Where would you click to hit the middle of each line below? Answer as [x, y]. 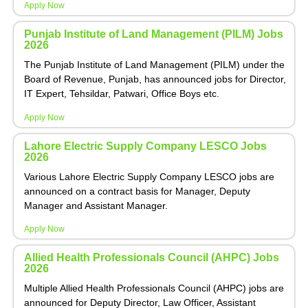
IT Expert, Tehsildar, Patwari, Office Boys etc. [122, 94]
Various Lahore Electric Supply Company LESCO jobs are [149, 176]
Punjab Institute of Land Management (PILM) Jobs [154, 34]
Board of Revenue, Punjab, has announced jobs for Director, [155, 79]
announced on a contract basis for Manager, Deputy [137, 191]
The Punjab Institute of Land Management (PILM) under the [154, 65]
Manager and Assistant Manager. [96, 205]
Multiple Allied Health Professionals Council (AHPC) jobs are [154, 288]
